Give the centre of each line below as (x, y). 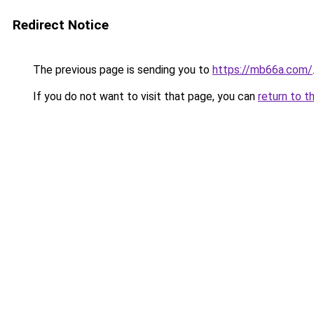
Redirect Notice (61, 25)
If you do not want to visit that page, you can (144, 96)
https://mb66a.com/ (262, 70)
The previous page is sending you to (121, 70)
